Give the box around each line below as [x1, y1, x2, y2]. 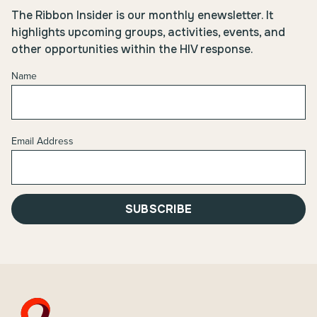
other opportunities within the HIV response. [11, 42, 256, 57]
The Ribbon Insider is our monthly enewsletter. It [11, 8, 273, 23]
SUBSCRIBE [125, 201, 192, 217]
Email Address [11, 134, 74, 148]
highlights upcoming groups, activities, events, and [11, 25, 285, 40]
